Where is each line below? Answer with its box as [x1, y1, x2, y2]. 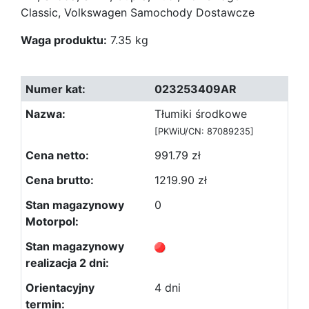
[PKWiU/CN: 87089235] [154, 126, 254, 137]
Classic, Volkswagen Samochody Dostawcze [21, 6, 255, 19]
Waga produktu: [21, 33, 107, 47]
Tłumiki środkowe [154, 107, 247, 121]
